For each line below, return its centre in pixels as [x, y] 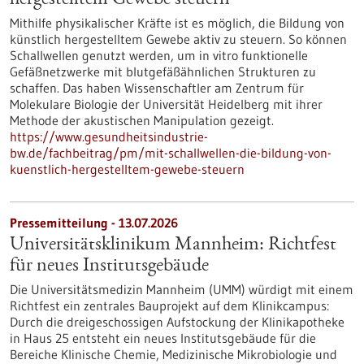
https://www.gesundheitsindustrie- [109, 136]
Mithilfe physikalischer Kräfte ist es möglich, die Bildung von [177, 23]
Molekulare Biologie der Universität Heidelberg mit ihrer [166, 104]
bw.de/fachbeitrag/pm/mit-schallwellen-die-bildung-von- [171, 153]
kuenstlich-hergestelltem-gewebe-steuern [127, 169]
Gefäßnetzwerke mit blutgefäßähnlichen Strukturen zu [163, 71]
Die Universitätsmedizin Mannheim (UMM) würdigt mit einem [182, 289]
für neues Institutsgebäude [109, 266]
